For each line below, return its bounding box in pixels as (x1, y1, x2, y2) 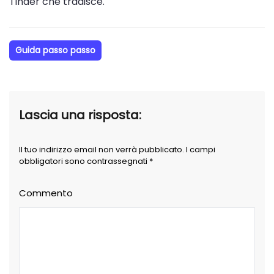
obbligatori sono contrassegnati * (19, 155, 153, 168)
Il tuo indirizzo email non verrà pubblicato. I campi (19, 144, 215, 156)
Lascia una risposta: (19, 106, 141, 124)
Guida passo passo (15, 44, 95, 57)
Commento (19, 187, 73, 200)
